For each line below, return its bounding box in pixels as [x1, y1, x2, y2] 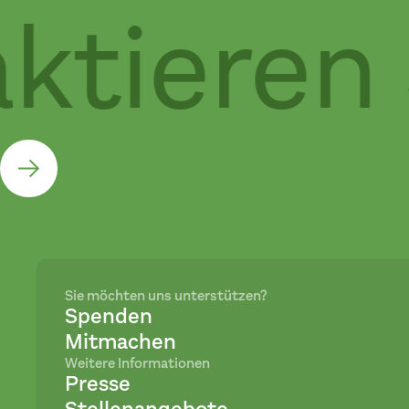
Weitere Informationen [65, 353, 211, 372]
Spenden [65, 301, 153, 330]
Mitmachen [65, 327, 177, 356]
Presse [65, 369, 131, 398]
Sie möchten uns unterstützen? [65, 286, 268, 305]
